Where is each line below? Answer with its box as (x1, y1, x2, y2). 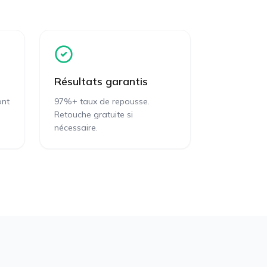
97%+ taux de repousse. (54, 96, 150, 107)
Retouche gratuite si (54, 109, 133, 120)
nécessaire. (54, 122, 98, 133)
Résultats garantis (54, 74, 148, 88)
